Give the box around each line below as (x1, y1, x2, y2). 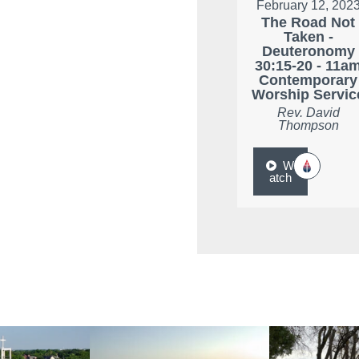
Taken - (283, 28, 333, 45)
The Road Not (261, 14, 356, 30)
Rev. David (276, 105, 340, 119)
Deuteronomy (261, 42, 355, 59)
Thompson (277, 118, 339, 132)
